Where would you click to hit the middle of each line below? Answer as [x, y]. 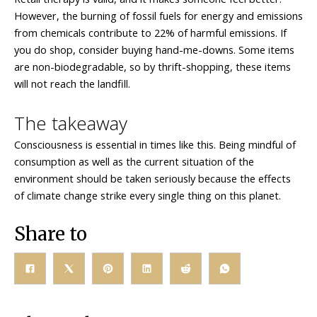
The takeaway [71, 123]
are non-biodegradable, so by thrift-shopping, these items [152, 67]
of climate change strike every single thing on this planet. [148, 195]
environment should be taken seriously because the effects [152, 178]
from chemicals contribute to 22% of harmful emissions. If [150, 33]
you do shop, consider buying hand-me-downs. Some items [154, 50]
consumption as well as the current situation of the [134, 161]
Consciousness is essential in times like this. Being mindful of [155, 144]
